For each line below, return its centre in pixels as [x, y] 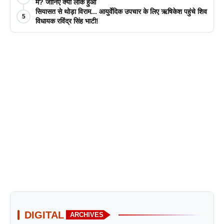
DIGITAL [44, 215]
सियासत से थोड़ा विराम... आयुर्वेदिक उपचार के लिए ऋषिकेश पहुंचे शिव [121, 11]
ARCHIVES [87, 215]
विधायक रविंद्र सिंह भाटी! [67, 21]
